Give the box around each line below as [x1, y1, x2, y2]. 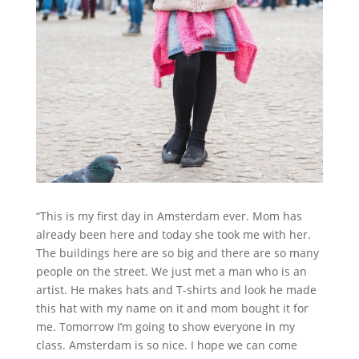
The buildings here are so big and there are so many [35, 244, 319, 260]
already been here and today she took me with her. [35, 226, 311, 242]
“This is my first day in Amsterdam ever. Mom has [35, 208, 302, 224]
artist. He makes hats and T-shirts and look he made [35, 281, 317, 297]
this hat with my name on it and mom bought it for [35, 300, 309, 316]
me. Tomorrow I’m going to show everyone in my [35, 318, 295, 334]
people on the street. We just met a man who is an [35, 263, 307, 279]
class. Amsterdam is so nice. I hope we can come [35, 337, 297, 353]
